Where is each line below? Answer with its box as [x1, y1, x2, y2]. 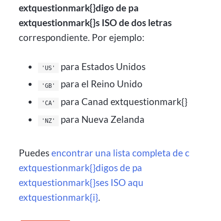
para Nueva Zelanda [59, 113, 145, 125]
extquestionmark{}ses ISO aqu [19, 177, 144, 188]
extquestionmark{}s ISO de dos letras [19, 16, 172, 28]
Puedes [19, 147, 52, 159]
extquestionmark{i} [19, 191, 99, 203]
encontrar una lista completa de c [51, 147, 190, 159]
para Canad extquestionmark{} [59, 96, 188, 108]
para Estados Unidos [59, 60, 146, 72]
